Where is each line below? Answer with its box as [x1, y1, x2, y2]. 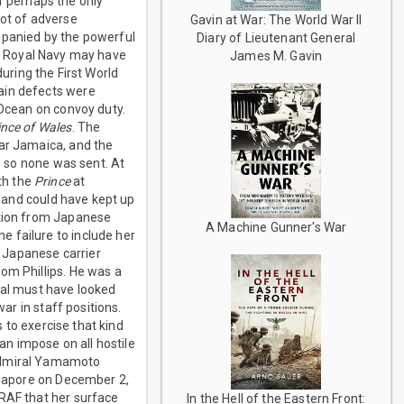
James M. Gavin [230, 48, 323, 63]
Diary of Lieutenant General [197, 30, 356, 45]
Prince [33, 174, 70, 189]
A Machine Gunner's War [206, 219, 347, 234]
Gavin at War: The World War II [189, 12, 363, 27]
